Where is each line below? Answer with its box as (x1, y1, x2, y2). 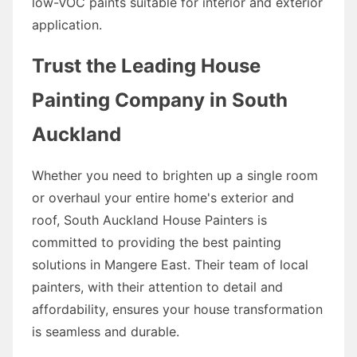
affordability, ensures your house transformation (32, 300, 323, 317)
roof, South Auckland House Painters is (32, 211, 267, 228)
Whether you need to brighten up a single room (32, 167, 318, 183)
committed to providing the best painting (32, 233, 281, 250)
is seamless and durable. (32, 323, 179, 339)
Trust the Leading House (32, 53, 261, 77)
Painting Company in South (32, 88, 288, 112)
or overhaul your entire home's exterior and (32, 189, 294, 206)
